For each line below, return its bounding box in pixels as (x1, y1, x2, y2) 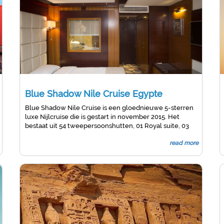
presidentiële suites (25, 131, 85, 138)
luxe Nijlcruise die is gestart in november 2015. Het (25, 113, 179, 120)
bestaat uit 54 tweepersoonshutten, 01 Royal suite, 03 (25, 122, 189, 129)
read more (169, 139, 199, 146)
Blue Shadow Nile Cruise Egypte (25, 88, 162, 99)
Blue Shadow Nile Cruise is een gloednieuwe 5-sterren (25, 104, 193, 111)
